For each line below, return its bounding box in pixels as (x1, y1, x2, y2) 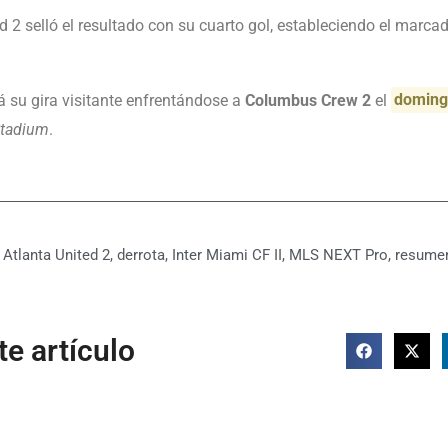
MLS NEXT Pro (288, 245, 388, 264)
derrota (116, 245, 165, 264)
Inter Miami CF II (171, 245, 282, 264)
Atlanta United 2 (2, 245, 110, 264)
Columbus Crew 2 (245, 90, 371, 110)
